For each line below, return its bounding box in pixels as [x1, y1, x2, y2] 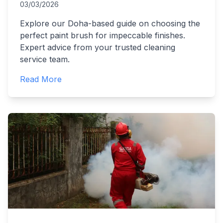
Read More [20, 74, 62, 84]
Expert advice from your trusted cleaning [20, 42, 175, 52]
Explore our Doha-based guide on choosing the [20, 18, 200, 28]
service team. [20, 54, 70, 64]
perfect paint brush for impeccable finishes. [20, 30, 185, 40]
